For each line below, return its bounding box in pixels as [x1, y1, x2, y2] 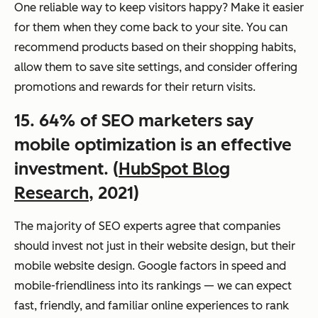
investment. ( [14, 158, 119, 180]
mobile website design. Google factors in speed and [14, 259, 286, 273]
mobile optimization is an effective [14, 134, 292, 155]
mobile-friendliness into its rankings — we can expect [14, 279, 292, 293]
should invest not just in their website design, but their [14, 239, 295, 253]
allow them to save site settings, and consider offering [14, 60, 297, 75]
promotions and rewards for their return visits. [14, 80, 256, 94]
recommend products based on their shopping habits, [14, 40, 296, 55]
